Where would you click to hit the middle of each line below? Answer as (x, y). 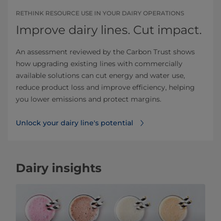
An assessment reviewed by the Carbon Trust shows (105, 52)
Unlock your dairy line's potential (74, 123)
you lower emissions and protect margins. (89, 99)
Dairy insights (59, 168)
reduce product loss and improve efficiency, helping (105, 87)
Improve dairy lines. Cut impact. (109, 30)
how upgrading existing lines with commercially (99, 63)
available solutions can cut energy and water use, (100, 75)
